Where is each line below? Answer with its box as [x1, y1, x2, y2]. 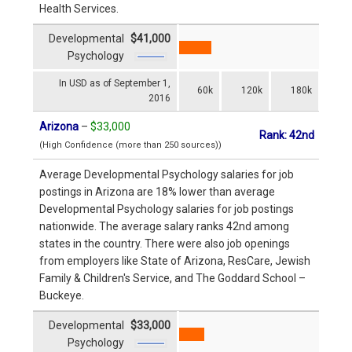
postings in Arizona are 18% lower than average [39, 185, 275, 198]
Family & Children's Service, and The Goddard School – [39, 271, 306, 284]
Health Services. [39, 2, 119, 15]
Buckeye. [39, 288, 84, 302]
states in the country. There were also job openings [39, 236, 290, 250]
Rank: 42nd [259, 128, 314, 141]
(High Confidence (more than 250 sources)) [39, 139, 222, 150]
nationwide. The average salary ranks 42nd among [39, 219, 289, 233]
